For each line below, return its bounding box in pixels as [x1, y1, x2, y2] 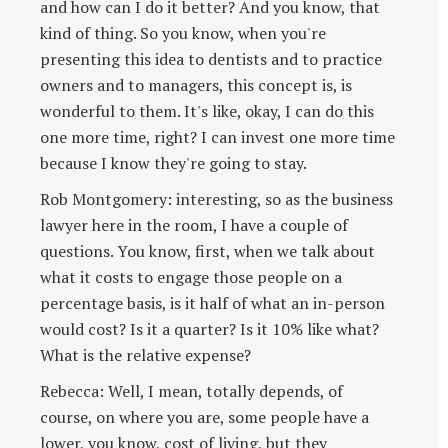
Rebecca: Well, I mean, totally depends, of [40, 379, 343, 402]
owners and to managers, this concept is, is [40, 73, 352, 96]
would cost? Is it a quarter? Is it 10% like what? [40, 317, 379, 340]
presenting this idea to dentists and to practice [40, 47, 382, 70]
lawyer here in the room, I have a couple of [40, 213, 348, 236]
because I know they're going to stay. [40, 151, 307, 174]
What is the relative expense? [40, 343, 251, 366]
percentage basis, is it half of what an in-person [40, 291, 385, 314]
